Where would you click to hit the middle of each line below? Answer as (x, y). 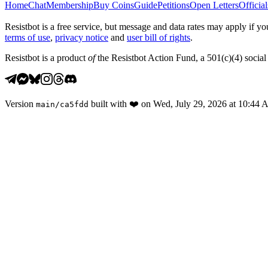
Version (19, 103)
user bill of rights (159, 37)
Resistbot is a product (46, 57)
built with (109, 103)
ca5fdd (74, 104)
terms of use (28, 37)
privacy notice (82, 37)
